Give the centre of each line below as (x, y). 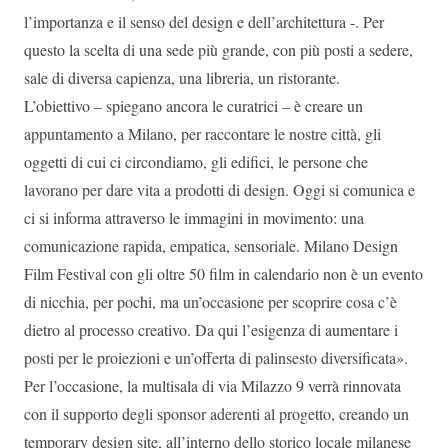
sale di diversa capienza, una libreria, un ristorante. (182, 77)
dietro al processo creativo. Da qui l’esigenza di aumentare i (211, 329)
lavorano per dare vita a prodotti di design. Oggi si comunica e (219, 189)
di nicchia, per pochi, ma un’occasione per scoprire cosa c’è (210, 301)
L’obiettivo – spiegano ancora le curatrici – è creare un (193, 105)
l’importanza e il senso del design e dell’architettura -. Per (204, 21)
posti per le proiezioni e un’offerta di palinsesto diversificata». (216, 357)
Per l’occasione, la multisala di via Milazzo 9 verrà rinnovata (212, 385)
